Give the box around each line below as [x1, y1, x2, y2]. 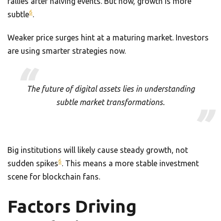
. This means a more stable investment [62, 159, 199, 168]
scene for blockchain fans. [7, 172, 100, 182]
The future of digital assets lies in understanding [26, 84, 195, 94]
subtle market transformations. [56, 98, 165, 107]
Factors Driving [7, 196, 137, 217]
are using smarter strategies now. [7, 46, 126, 56]
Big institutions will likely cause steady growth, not [7, 146, 188, 155]
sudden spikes [7, 159, 58, 168]
